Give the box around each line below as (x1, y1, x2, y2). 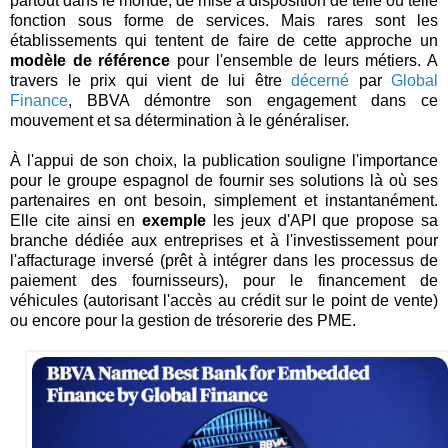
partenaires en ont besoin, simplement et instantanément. (10, 192, 438, 210)
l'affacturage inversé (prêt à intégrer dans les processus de (10, 252, 438, 270)
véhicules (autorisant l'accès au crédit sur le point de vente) (10, 292, 438, 310)
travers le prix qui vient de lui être (10, 72, 291, 90)
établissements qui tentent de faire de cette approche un (10, 32, 438, 50)
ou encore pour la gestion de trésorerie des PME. (10, 312, 356, 330)
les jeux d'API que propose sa (206, 212, 439, 230)
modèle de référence (10, 52, 171, 70)
